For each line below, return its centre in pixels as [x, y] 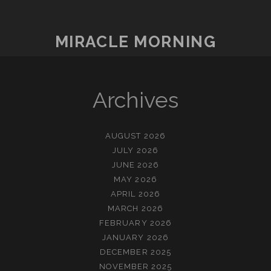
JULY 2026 [135, 150]
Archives [135, 100]
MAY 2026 [135, 179]
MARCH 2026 [135, 208]
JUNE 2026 [135, 165]
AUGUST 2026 [135, 135]
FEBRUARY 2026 [135, 223]
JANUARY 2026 [135, 237]
